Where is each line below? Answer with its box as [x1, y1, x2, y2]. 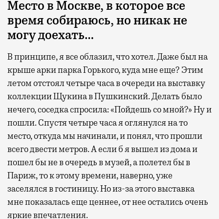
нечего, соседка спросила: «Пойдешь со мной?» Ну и [7, 104, 212, 115]
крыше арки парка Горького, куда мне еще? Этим [7, 64, 203, 75]
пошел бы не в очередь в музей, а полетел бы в [7, 156, 190, 168]
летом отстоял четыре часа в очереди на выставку [7, 77, 205, 88]
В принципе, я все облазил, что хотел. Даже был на [7, 51, 208, 62]
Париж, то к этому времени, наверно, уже [7, 170, 173, 181]
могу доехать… [7, 27, 94, 43]
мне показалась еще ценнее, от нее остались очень [7, 196, 208, 207]
